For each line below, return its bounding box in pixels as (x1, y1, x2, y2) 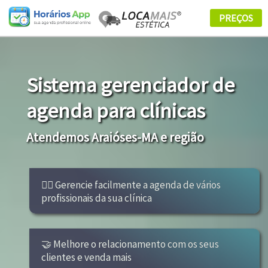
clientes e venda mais (41, 251, 132, 264)
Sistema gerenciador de (26, 72, 235, 98)
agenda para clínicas (26, 98, 206, 123)
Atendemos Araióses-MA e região (26, 129, 205, 145)
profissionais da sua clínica (41, 191, 153, 205)
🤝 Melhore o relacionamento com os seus (41, 237, 220, 251)
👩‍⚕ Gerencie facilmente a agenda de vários (41, 178, 221, 191)
